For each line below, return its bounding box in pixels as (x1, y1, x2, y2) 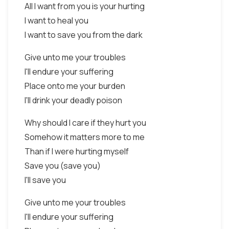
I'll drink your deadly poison (25, 95, 122, 106)
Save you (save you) (25, 160, 101, 171)
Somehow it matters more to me (25, 131, 145, 143)
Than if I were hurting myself (25, 146, 129, 157)
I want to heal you (25, 15, 88, 26)
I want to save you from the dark (25, 29, 143, 40)
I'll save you (25, 174, 66, 186)
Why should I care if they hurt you (25, 117, 146, 128)
